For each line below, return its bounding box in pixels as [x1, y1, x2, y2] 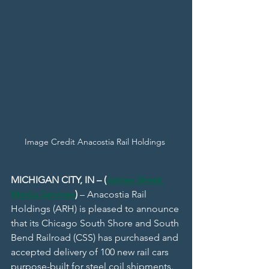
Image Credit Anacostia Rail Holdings [25, 136, 168, 148]
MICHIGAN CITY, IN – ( [11, 174, 106, 186]
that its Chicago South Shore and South [11, 217, 181, 229]
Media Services [11, 189, 75, 201]
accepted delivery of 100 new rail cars [11, 246, 171, 258]
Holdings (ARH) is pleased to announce [11, 203, 181, 215]
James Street [106, 174, 164, 186]
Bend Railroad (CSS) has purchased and [11, 232, 181, 244]
